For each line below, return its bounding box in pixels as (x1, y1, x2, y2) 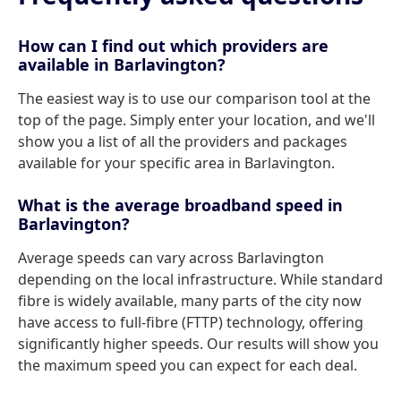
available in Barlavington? (18, 54, 226, 75)
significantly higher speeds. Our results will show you (18, 334, 379, 354)
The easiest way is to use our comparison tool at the (18, 89, 371, 108)
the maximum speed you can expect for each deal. (18, 355, 357, 375)
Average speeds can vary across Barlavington (18, 248, 324, 268)
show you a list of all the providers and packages (18, 132, 347, 151)
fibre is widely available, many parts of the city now (18, 291, 362, 311)
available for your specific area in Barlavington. (18, 153, 335, 173)
